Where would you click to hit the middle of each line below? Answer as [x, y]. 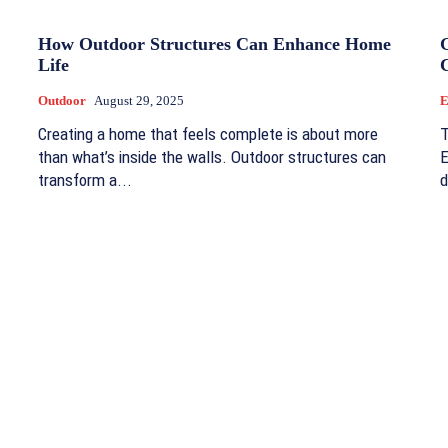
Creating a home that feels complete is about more [208, 134]
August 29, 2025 [139, 101]
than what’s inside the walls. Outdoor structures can [212, 157]
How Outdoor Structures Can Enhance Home [214, 44]
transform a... [85, 180]
